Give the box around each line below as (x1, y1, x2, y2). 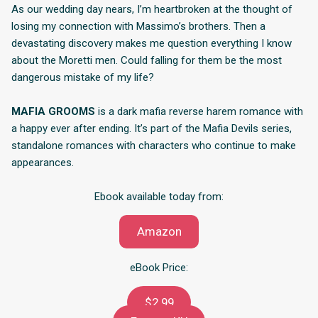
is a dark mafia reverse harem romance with (95, 105, 303, 119)
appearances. (11, 156, 74, 170)
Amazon (136, 224, 182, 239)
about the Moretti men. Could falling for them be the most (11, 53, 282, 67)
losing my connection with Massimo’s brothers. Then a (11, 19, 265, 33)
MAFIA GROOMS (11, 105, 95, 119)
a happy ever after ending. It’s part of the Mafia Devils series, (11, 122, 292, 136)
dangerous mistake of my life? (11, 70, 154, 84)
